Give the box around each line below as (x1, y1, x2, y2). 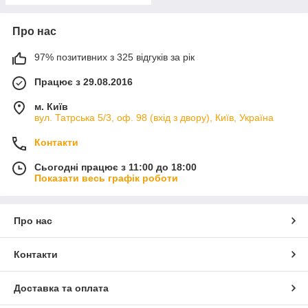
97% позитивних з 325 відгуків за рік (34, 51, 195, 63)
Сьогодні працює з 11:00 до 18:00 (34, 161, 197, 173)
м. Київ (34, 100, 68, 112)
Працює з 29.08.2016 (34, 76, 133, 87)
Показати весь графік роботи (34, 172, 178, 184)
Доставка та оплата (14, 282, 109, 294)
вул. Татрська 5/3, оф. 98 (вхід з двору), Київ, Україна (34, 111, 274, 123)
